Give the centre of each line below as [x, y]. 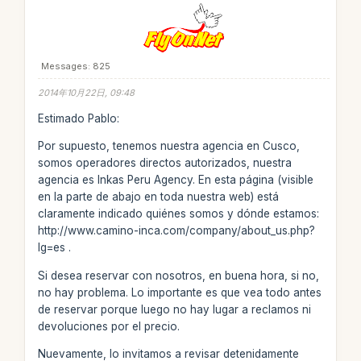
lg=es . [54, 247]
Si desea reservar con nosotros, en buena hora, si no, [178, 275]
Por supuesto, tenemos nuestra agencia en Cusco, [168, 146]
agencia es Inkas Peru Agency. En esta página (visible [175, 180]
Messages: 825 [75, 66]
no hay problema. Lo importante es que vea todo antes [179, 292]
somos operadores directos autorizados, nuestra [164, 163]
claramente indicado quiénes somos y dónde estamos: [178, 214]
